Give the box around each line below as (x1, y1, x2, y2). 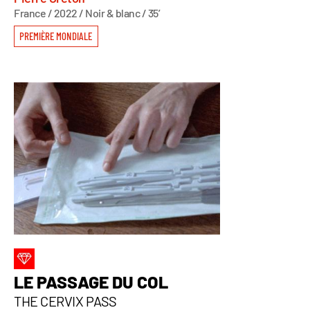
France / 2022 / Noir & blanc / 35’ (14, 6, 160, 19)
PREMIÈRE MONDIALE (19, 29, 92, 42)
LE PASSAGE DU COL (14, 271, 168, 292)
